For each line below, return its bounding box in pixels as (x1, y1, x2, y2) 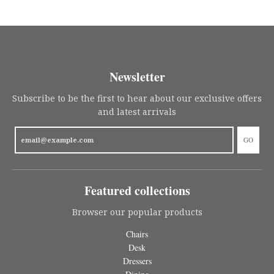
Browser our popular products (72, 206, 202, 218)
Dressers (122, 254, 152, 267)
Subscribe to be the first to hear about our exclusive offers (12, 92, 262, 104)
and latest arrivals (98, 105, 176, 117)
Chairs (126, 228, 148, 240)
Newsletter (109, 67, 165, 86)
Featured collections (84, 181, 190, 199)
